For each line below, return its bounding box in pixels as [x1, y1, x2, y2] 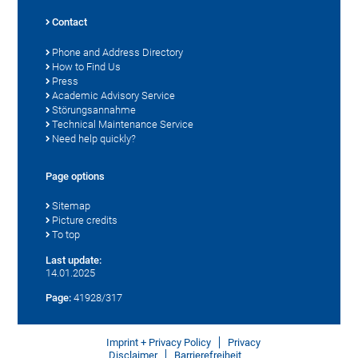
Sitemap [52, 200, 91, 213]
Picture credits [52, 214, 118, 227]
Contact [52, 16, 88, 29]
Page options [46, 170, 105, 183]
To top [52, 229, 81, 241]
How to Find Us [52, 61, 121, 74]
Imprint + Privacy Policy [105, 336, 211, 349]
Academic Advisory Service [52, 89, 176, 102]
